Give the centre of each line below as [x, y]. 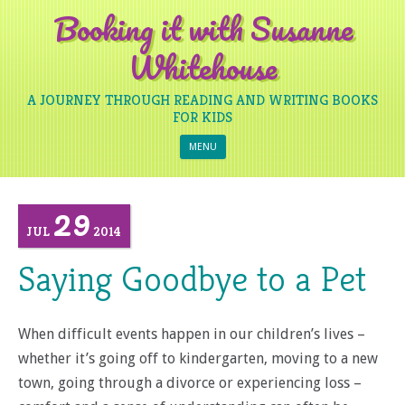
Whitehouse [202, 67]
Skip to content [280, 141]
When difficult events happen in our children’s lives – [192, 334]
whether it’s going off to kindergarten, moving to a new [198, 358]
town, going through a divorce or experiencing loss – [190, 383]
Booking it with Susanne [202, 28]
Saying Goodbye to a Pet [192, 278]
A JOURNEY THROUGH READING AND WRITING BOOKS [202, 100]
